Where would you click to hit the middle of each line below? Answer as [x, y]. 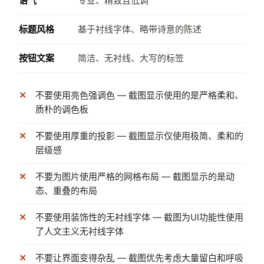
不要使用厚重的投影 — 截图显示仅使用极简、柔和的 [139, 136]
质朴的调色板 [62, 109]
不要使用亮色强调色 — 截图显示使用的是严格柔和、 [139, 95]
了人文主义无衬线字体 [80, 231]
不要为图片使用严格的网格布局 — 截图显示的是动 [135, 176]
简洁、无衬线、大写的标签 [131, 58]
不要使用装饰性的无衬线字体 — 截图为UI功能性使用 [139, 217]
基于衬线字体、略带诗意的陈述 [140, 29]
